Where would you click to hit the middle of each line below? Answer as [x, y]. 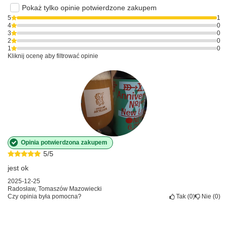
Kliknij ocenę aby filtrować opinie [53, 56]
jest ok [18, 168]
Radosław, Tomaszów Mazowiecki [55, 189]
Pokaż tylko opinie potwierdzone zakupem [89, 7]
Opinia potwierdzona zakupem [64, 142]
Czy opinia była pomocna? [45, 196]
